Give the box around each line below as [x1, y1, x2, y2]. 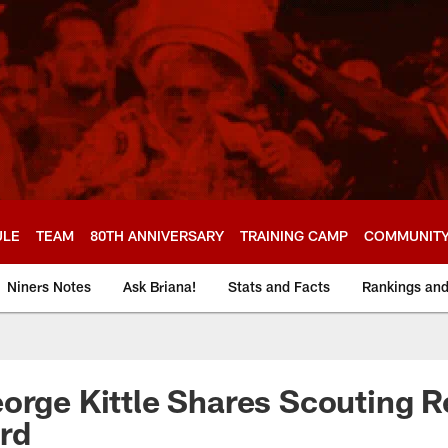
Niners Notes [7, 278, 91, 295]
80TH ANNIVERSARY [90, 226, 224, 244]
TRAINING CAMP [240, 226, 348, 244]
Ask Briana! [123, 278, 196, 295]
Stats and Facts [228, 278, 330, 295]
